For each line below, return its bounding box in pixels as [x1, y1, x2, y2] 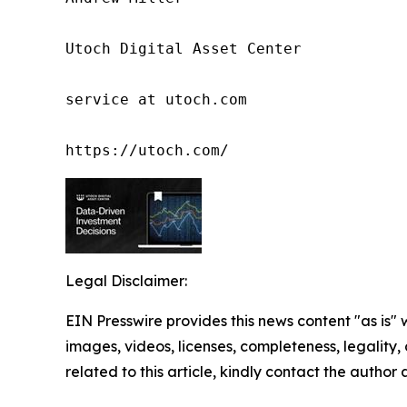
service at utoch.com [65, 90, 247, 108]
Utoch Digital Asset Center [65, 39, 302, 57]
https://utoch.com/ [65, 141, 229, 159]
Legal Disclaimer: [65, 271, 187, 290]
